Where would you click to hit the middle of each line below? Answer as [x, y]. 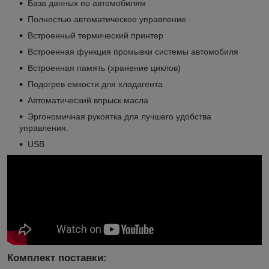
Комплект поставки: [57, 258]
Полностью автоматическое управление [107, 20]
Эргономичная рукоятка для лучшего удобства [119, 117]
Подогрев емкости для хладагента [95, 84]
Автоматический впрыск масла [88, 101]
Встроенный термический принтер [95, 36]
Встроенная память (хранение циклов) [104, 68]
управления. [44, 128]
